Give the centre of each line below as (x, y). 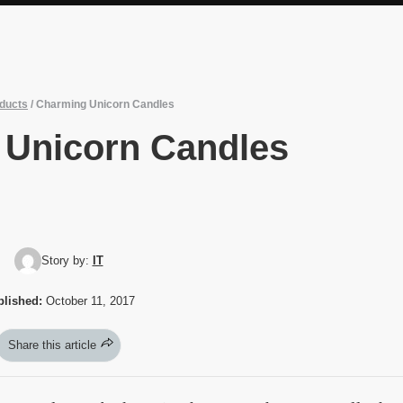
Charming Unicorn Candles (105, 104)
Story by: (67, 260)
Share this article (52, 345)
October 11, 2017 (89, 300)
